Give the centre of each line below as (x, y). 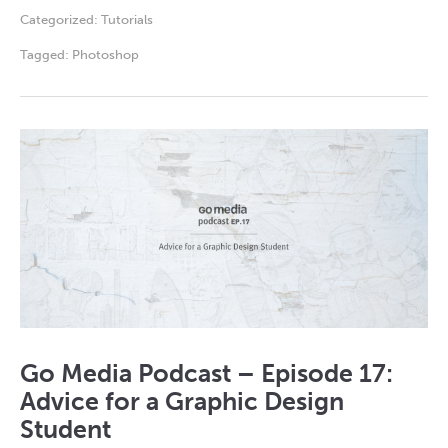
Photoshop (105, 55)
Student (65, 429)
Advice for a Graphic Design (182, 401)
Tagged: (46, 55)
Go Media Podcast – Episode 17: (206, 373)
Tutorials (127, 20)
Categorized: (60, 20)
